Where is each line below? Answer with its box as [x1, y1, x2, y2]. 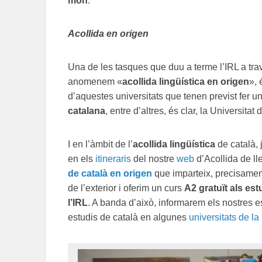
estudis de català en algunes [68, 212, 189, 222]
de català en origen [68, 168, 152, 178]
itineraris [95, 153, 131, 164]
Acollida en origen [68, 28, 149, 39]
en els [68, 153, 95, 164]
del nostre [131, 153, 177, 164]
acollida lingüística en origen [122, 76, 249, 87]
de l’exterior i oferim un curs [68, 182, 184, 193]
